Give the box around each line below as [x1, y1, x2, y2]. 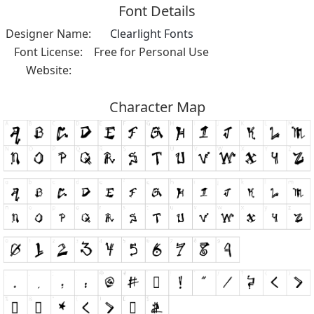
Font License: [14, 43, 83, 60]
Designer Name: [6, 25, 91, 41]
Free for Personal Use [94, 43, 209, 60]
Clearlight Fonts [109, 25, 193, 41]
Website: [25, 62, 71, 78]
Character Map [109, 97, 205, 116]
